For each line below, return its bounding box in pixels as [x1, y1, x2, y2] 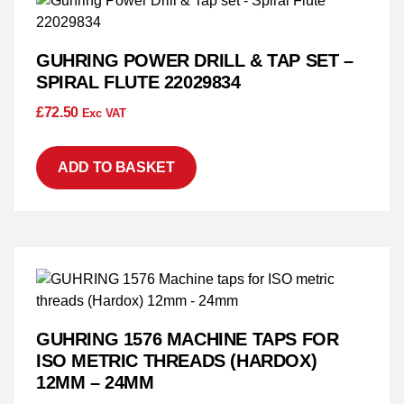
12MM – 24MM [36, 372, 154, 393]
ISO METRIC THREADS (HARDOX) [36, 351, 317, 372]
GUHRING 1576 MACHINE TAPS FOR [36, 329, 339, 350]
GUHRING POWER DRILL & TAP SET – [36, 50, 353, 71]
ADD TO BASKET [58, 160, 175, 176]
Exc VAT [81, 106, 126, 121]
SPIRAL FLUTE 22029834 [36, 72, 241, 93]
